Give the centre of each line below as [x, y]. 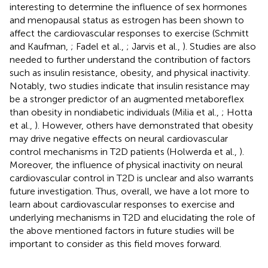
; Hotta [237, 112]
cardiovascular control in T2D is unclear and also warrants [132, 178]
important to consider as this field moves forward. [115, 243]
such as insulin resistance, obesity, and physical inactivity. [130, 72]
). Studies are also [219, 46]
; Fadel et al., [98, 46]
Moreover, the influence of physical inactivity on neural [126, 165]
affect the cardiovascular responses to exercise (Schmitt [129, 33]
